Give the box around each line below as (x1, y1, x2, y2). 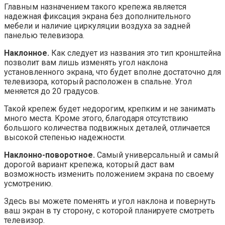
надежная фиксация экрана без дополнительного (4, 12, 191, 22)
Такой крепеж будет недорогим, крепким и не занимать (4, 104, 215, 114)
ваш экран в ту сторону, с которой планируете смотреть (4, 206, 214, 216)
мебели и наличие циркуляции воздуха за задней (4, 21, 190, 31)
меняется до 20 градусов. (4, 86, 99, 96)
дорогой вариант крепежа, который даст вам (4, 160, 174, 170)
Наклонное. (4, 48, 49, 58)
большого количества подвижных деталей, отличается (4, 123, 210, 133)
